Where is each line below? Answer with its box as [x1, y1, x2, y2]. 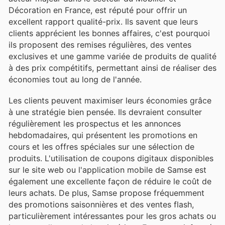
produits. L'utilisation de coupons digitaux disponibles [9, 153, 213, 163]
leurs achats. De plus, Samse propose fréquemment [9, 187, 204, 198]
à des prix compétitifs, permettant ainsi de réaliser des [9, 62, 216, 73]
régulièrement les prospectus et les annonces [9, 118, 181, 129]
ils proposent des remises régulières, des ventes [9, 39, 191, 50]
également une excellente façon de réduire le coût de [9, 176, 211, 186]
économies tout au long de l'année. [9, 74, 142, 84]
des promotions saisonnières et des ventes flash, [9, 199, 194, 209]
